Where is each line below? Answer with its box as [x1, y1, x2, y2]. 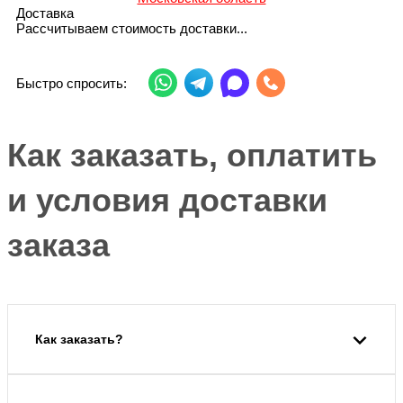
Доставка [16, 5, 74, 22]
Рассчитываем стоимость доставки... [16, 21, 247, 37]
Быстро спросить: [16, 75, 127, 91]
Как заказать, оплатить [7, 137, 377, 175]
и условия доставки [7, 182, 327, 219]
